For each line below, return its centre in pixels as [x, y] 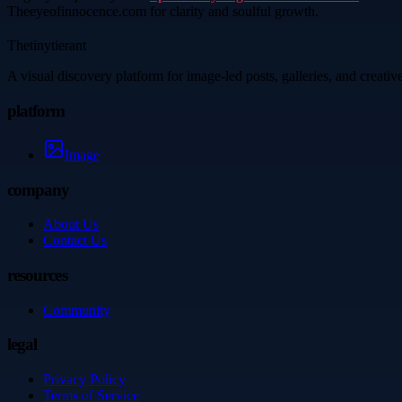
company [39, 189]
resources [37, 275]
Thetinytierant [47, 46]
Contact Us [75, 240]
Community [77, 310]
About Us [71, 224]
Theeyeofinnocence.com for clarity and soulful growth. [163, 12]
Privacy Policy [84, 380]
